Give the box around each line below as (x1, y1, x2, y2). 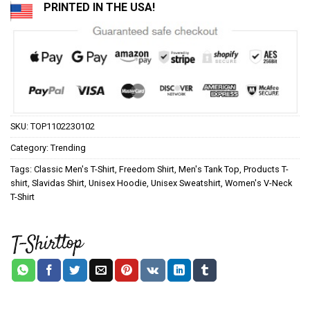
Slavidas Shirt (32, 177, 84, 188)
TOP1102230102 (30, 120, 95, 131)
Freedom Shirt (119, 163, 174, 174)
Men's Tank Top (179, 163, 239, 174)
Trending (51, 142, 86, 153)
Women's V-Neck (225, 177, 292, 188)
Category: (10, 142, 51, 153)
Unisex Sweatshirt (151, 177, 221, 188)
